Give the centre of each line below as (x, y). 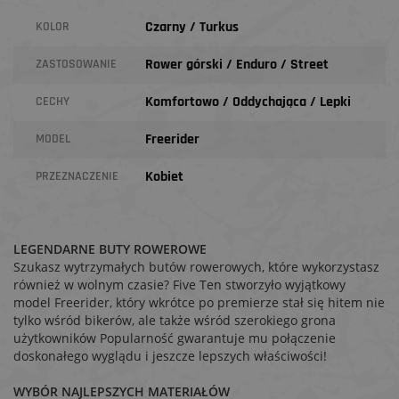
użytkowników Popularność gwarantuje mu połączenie (175, 338)
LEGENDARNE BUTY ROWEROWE (110, 249)
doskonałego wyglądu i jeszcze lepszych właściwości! (170, 356)
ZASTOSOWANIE (76, 64)
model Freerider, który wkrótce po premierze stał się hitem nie (199, 302)
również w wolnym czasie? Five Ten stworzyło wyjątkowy (179, 285)
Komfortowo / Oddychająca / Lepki (248, 102)
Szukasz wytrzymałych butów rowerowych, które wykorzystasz (196, 267)
